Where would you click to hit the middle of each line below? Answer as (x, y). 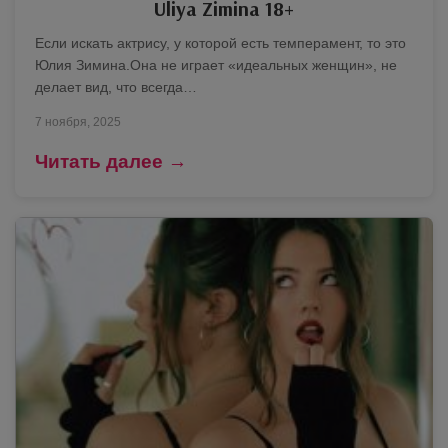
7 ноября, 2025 (78, 122)
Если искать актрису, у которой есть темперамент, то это (220, 43)
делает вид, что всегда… (116, 87)
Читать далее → (111, 161)
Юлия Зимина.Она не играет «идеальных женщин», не (216, 65)
